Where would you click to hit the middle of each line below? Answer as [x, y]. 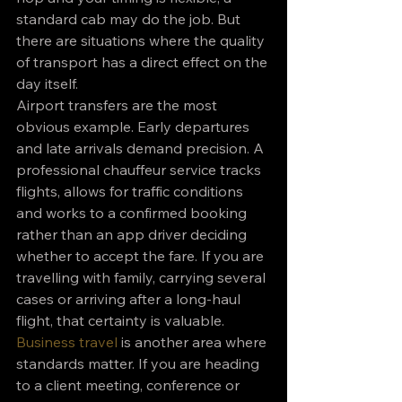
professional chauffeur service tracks [140, 170]
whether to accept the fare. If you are [142, 256]
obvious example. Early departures [135, 127]
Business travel [67, 342]
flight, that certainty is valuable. [120, 320]
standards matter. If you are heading [140, 363]
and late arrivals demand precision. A [142, 148]
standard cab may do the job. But [130, 19]
